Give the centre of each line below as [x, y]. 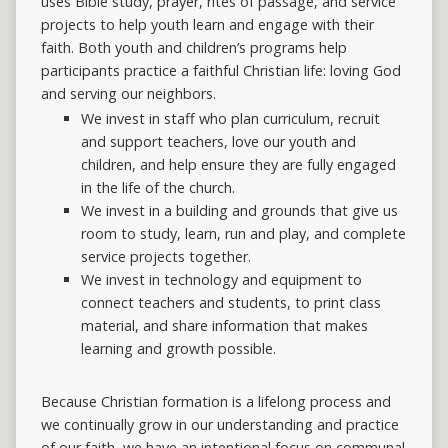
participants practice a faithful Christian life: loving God [220, 71]
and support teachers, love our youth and [218, 142]
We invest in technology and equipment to [221, 280]
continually [98, 425]
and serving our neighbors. [128, 94]
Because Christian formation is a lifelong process [201, 402]
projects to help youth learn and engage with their [207, 25]
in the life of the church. [157, 188]
